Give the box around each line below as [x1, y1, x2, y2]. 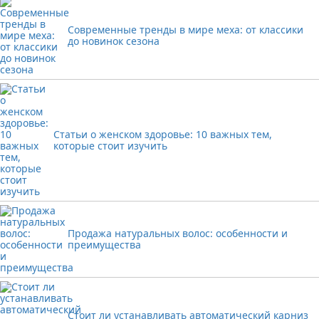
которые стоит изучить [53, 139, 168, 152]
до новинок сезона [68, 34, 159, 48]
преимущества [68, 238, 141, 251]
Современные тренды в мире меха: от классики [68, 23, 303, 36]
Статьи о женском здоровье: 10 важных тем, [53, 127, 273, 141]
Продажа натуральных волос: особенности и [68, 226, 288, 240]
